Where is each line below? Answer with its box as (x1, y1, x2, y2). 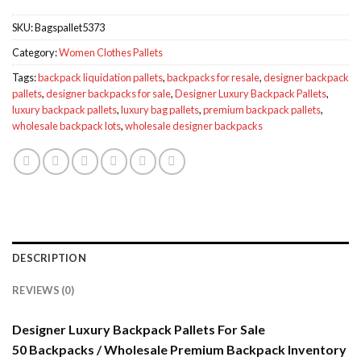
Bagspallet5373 (35, 21, 105, 35)
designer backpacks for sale (46, 87, 171, 101)
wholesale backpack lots (12, 119, 121, 133)
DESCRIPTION (12, 251, 86, 265)
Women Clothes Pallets (59, 46, 163, 60)
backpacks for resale (167, 71, 259, 85)
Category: (12, 46, 59, 60)
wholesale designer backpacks (125, 119, 263, 133)
